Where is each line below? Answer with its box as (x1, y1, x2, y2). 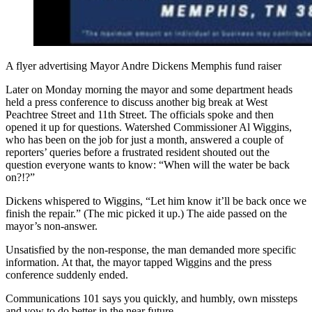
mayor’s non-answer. (6, 219, 97, 232)
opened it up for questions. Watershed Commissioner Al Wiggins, (6, 120, 292, 133)
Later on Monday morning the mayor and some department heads (6, 83, 292, 95)
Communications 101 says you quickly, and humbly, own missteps (6, 292, 297, 304)
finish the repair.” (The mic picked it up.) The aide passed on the (6, 207, 287, 219)
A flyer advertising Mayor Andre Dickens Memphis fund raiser (6, 59, 281, 72)
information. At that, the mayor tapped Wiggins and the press (6, 256, 272, 268)
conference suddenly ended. (6, 268, 128, 281)
